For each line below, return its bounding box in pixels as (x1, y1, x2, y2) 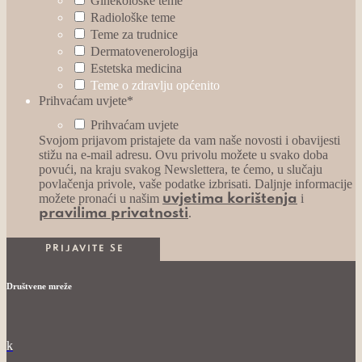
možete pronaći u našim (39, 191, 162, 205)
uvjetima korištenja (162, 192, 297, 205)
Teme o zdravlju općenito (90, 78, 220, 92)
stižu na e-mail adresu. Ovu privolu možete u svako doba (39, 147, 328, 162)
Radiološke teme (90, 10, 175, 24)
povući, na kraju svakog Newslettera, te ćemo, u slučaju (39, 162, 322, 176)
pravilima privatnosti (39, 206, 188, 220)
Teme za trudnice (90, 27, 178, 41)
